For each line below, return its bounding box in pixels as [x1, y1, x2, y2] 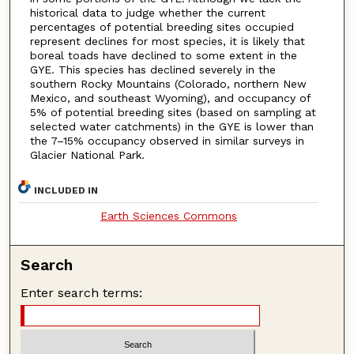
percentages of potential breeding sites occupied [29, 21, 294, 34]
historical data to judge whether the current [29, 6, 265, 20]
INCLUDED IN [34, 184, 99, 196]
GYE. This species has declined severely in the [29, 63, 276, 77]
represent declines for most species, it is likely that [29, 35, 305, 48]
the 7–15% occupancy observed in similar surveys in [29, 134, 304, 148]
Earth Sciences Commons [100, 209, 237, 222]
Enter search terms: [21, 284, 143, 300]
